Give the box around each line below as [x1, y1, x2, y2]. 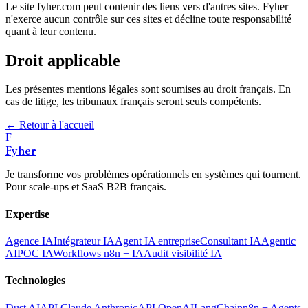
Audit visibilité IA [144, 247, 222, 259]
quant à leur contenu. [5, 25, 96, 37]
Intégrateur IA [54, 235, 115, 247]
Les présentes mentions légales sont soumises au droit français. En [5, 83, 291, 96]
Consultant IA [200, 235, 261, 247]
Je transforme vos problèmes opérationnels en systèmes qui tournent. [5, 168, 301, 181]
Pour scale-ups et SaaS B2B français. [5, 181, 166, 193]
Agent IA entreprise [115, 235, 200, 247]
